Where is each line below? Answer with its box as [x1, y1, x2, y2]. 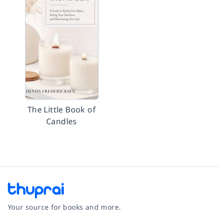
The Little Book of [27, 104, 96, 115]
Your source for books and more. [8, 202, 121, 212]
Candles [46, 116, 77, 127]
